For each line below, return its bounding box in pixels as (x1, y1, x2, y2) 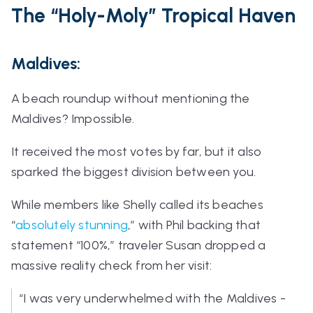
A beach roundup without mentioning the (11, 90, 250, 106)
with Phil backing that (135, 217, 261, 233)
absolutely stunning (15, 217, 129, 233)
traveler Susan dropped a (115, 237, 266, 253)
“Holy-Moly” (50, 3, 156, 27)
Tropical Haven (156, 3, 296, 27)
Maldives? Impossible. (11, 110, 138, 126)
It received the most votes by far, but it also (11, 143, 262, 159)
